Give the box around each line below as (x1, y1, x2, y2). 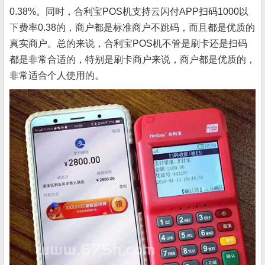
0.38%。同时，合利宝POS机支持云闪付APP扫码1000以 (9, 7, 248, 17)
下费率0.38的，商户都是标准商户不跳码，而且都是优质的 (9, 22, 255, 33)
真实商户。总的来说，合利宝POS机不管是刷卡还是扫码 (9, 38, 247, 49)
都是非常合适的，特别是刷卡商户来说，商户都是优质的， (9, 54, 256, 64)
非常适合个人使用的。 (9, 70, 104, 80)
